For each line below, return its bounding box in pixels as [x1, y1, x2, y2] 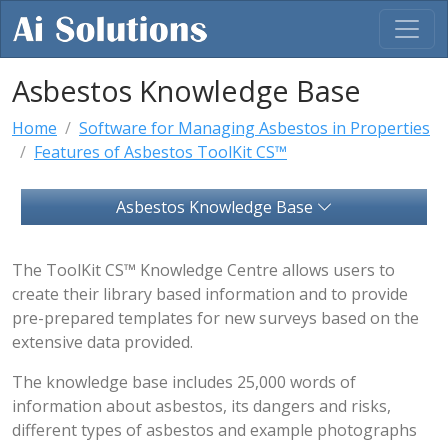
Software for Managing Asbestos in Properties [79, 117, 430, 139]
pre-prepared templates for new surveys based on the [12, 307, 419, 329]
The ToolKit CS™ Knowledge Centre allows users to [12, 259, 395, 281]
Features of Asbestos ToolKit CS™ [34, 141, 287, 163]
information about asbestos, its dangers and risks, [12, 395, 391, 417]
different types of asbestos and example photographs [12, 419, 417, 441]
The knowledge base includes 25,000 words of [12, 371, 356, 393]
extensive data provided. [12, 331, 193, 353]
